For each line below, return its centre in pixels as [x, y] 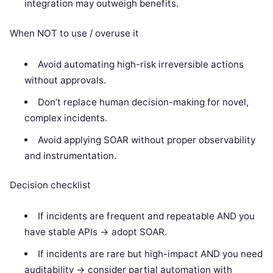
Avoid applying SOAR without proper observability [146, 140]
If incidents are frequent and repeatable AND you [146, 216]
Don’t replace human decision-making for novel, [143, 102]
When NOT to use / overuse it [74, 33]
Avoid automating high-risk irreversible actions [140, 64]
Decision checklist [50, 185]
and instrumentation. [71, 155]
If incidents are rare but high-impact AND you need [150, 253]
